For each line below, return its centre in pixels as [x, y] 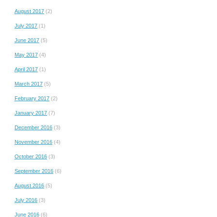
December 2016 [33, 127]
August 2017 [29, 11]
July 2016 [26, 200]
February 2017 [32, 98]
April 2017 [26, 69]
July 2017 [26, 25]
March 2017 [29, 84]
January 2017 [31, 113]
